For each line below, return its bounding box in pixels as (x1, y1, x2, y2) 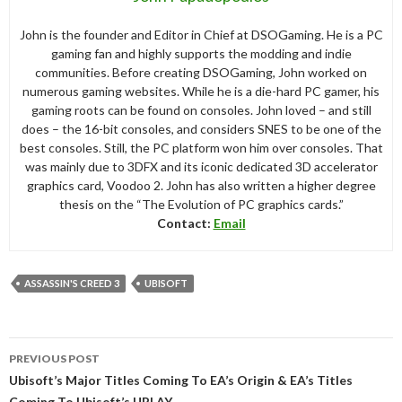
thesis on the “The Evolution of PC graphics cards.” (58, 197, 344, 213)
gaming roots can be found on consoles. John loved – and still (31, 102, 371, 118)
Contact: (156, 215, 214, 232)
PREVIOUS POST (9, 352, 100, 366)
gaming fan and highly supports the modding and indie (50, 46, 352, 62)
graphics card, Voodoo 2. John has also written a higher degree (26, 178, 376, 194)
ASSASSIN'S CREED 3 (24, 277, 119, 290)
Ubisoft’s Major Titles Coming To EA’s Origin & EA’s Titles (9, 372, 353, 389)
